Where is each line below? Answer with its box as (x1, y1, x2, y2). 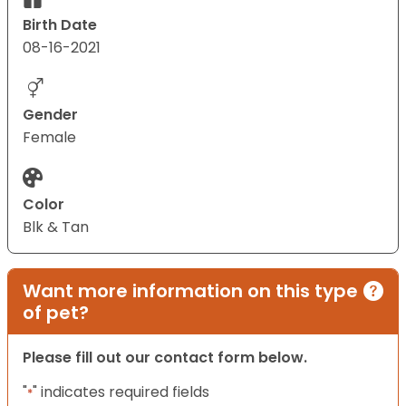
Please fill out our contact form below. (23, 347, 307, 369)
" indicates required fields (33, 382, 209, 403)
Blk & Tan (23, 217, 89, 238)
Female (23, 127, 76, 149)
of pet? (23, 300, 89, 326)
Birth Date (23, 14, 97, 36)
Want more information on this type (23, 278, 358, 304)
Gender (23, 104, 78, 126)
